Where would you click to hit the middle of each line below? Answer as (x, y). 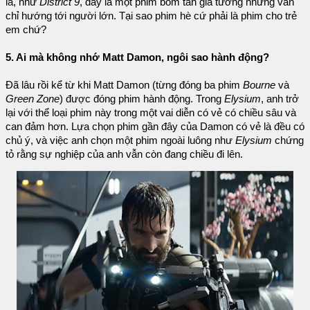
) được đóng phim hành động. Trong (142, 99)
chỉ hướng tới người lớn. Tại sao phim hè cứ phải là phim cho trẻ (151, 16)
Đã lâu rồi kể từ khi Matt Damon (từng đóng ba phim (124, 85)
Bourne (261, 85)
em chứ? (26, 29)
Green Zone (33, 99)
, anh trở (280, 99)
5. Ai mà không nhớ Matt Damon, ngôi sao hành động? (137, 57)
